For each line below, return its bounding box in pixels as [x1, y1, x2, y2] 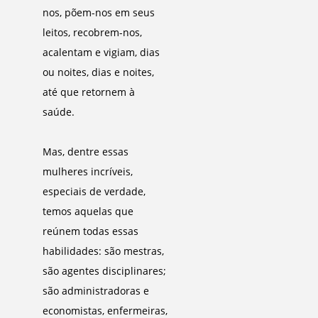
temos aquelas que [43, 204, 133, 218]
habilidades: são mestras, [43, 244, 164, 258]
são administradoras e [43, 284, 149, 297]
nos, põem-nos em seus [43, 6, 155, 19]
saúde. [43, 105, 75, 119]
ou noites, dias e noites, [43, 65, 154, 79]
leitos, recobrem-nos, [43, 26, 142, 39]
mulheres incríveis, [43, 165, 133, 178]
